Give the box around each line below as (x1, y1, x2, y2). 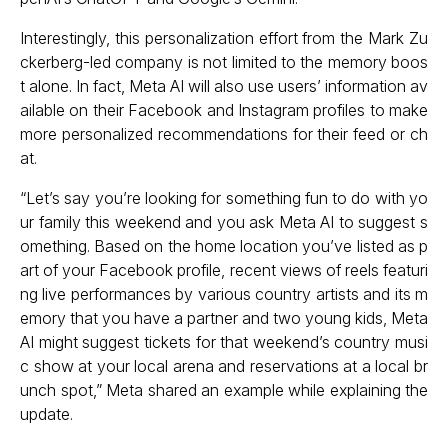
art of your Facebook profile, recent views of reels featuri (20, 260, 428, 280)
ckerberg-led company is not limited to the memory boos (20, 52, 428, 72)
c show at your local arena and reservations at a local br (20, 356, 428, 376)
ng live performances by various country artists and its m (20, 284, 428, 304)
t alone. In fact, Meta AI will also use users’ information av (20, 76, 428, 96)
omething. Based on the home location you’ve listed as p (20, 236, 428, 256)
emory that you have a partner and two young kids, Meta (20, 308, 428, 328)
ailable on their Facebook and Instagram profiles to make (20, 100, 428, 120)
